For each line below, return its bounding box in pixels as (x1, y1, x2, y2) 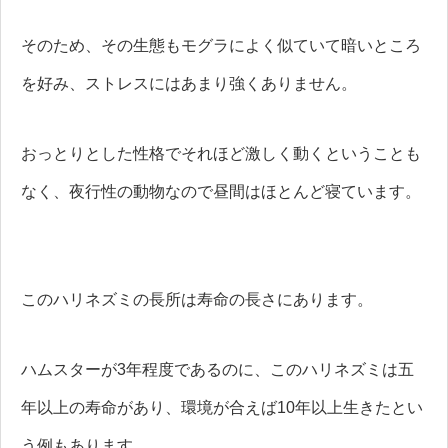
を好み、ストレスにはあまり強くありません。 (21, 74, 357, 92)
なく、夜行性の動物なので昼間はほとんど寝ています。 (21, 182, 421, 200)
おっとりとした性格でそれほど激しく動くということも (21, 144, 421, 162)
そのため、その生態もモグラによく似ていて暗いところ (21, 36, 421, 54)
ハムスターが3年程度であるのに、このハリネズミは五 (21, 360, 414, 378)
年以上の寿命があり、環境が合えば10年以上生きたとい (21, 398, 423, 416)
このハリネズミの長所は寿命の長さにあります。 (21, 290, 373, 308)
